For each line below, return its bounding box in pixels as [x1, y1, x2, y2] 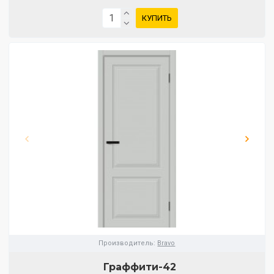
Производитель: [98, 239, 156, 247]
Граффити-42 [103, 261, 177, 273]
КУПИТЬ [141, 13, 172, 23]
